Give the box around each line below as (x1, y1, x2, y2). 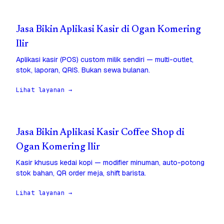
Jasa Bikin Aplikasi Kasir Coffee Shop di (16, 128, 184, 138)
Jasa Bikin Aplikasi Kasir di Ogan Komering (16, 25, 201, 35)
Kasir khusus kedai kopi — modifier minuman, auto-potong (16, 158, 204, 167)
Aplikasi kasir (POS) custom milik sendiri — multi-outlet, (16, 55, 193, 64)
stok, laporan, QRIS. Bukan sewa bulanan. (16, 65, 150, 75)
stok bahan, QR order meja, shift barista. (16, 168, 146, 178)
